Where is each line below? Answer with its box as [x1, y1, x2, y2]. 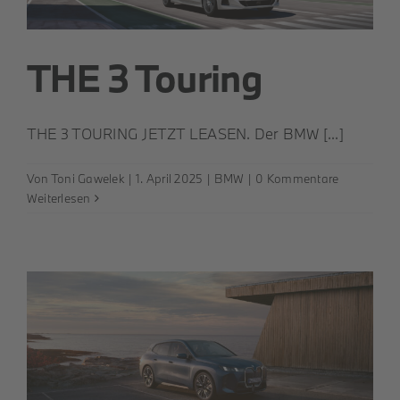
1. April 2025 [136, 171, 204, 187]
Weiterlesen [27, 190, 91, 206]
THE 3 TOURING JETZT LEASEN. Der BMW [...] [27, 124, 344, 143]
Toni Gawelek [50, 171, 124, 187]
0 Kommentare [255, 171, 339, 187]
